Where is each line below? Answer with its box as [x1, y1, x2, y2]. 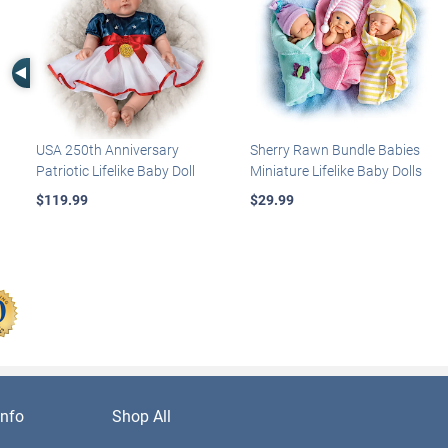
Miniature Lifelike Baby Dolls [249, 160, 422, 180]
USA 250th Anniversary [35, 139, 179, 159]
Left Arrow [5, 53, 120, 87]
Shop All [112, 404, 171, 426]
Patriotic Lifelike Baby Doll [35, 160, 195, 180]
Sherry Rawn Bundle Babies [249, 139, 420, 159]
